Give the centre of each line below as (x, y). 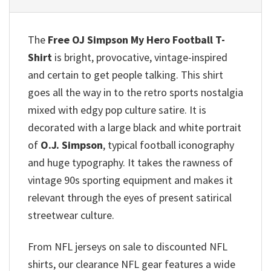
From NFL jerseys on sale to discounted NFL (128, 247)
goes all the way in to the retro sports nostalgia (135, 92)
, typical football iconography (168, 145)
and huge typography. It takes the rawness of (130, 162)
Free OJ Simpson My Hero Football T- (136, 39)
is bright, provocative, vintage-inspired (140, 57)
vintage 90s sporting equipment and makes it (130, 180)
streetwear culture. (71, 215)
